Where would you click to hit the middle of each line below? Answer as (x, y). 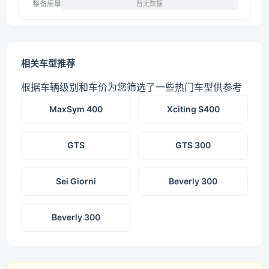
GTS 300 (193, 145)
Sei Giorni (76, 181)
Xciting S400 (193, 109)
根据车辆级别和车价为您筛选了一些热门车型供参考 (131, 87)
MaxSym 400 (76, 109)
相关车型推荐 (48, 63)
